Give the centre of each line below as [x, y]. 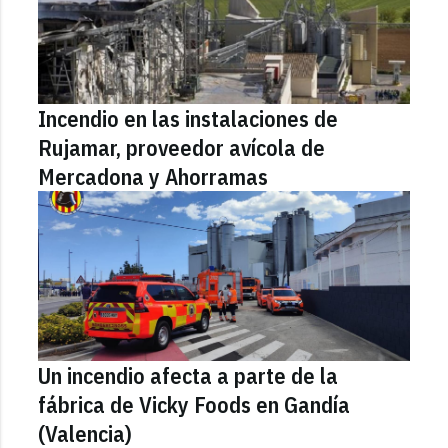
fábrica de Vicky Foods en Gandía [194, 404]
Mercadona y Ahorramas [153, 176]
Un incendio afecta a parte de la [188, 375]
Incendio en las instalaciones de [188, 118]
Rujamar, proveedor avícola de [182, 147]
